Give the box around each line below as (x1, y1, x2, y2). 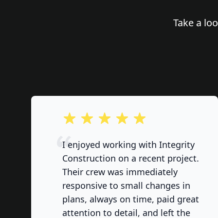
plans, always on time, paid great (62, 193, 199, 205)
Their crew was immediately (62, 166, 178, 178)
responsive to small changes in (62, 180, 190, 191)
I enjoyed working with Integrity (62, 139, 195, 150)
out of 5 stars (62, 111, 111, 122)
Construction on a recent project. (62, 152, 199, 164)
